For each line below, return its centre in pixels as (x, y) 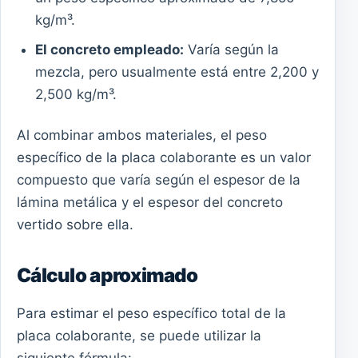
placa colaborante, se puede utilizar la (139, 335)
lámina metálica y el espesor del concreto (150, 202)
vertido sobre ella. (75, 224)
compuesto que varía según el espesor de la (159, 179)
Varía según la (231, 50)
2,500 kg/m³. (76, 95)
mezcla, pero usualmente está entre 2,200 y (177, 72)
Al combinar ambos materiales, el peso (142, 135)
